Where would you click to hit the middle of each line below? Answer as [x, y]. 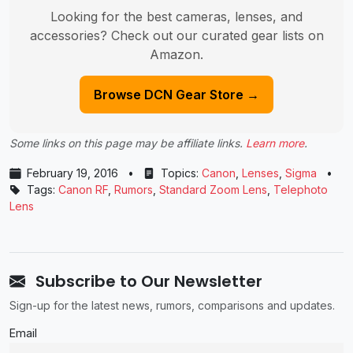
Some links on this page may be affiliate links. [128, 143]
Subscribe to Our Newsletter [147, 282]
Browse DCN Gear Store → [176, 95]
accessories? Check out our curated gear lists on [176, 36]
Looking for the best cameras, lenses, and [176, 17]
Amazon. [176, 55]
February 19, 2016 [72, 173]
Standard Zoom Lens [213, 190]
